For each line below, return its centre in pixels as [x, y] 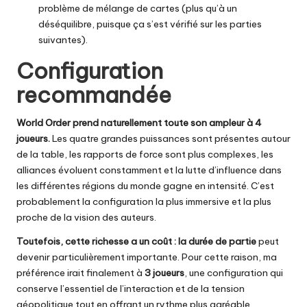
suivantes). [63, 40]
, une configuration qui [234, 273]
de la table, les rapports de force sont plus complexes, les [145, 155]
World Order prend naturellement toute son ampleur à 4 [139, 123]
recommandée [94, 95]
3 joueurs [164, 273]
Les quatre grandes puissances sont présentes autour [170, 139]
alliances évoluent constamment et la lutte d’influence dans [149, 170]
